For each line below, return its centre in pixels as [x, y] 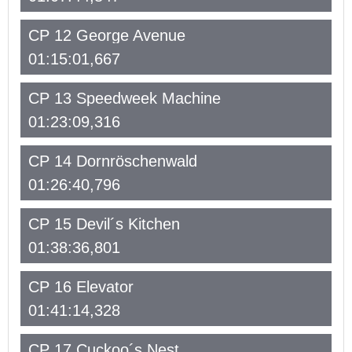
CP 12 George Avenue [107, 35]
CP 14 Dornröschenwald [113, 161]
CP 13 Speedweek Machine [125, 98]
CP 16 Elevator [81, 287]
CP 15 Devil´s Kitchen [104, 224]
